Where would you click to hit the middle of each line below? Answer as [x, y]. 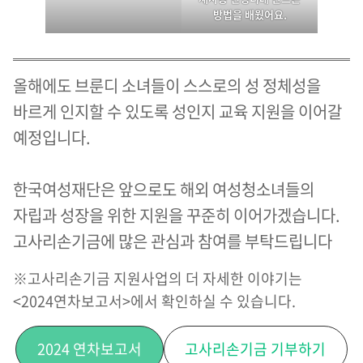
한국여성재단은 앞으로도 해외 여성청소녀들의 [164, 189]
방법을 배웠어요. [250, 14]
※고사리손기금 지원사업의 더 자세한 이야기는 [158, 278]
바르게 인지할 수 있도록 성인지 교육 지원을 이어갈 [177, 111]
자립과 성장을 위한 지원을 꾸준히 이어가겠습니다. [177, 215]
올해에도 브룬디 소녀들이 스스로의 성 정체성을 [167, 85]
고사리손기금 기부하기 [256, 348]
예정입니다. [52, 137]
